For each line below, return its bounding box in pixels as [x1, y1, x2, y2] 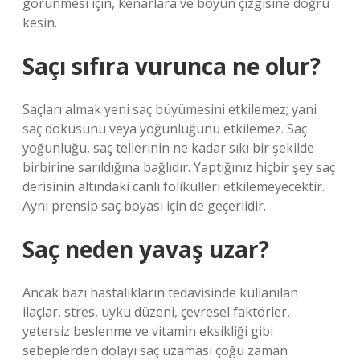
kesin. [22, 14, 57, 31]
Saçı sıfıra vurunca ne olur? [22, 51, 321, 81]
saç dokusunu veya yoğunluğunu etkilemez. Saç [22, 120, 307, 137]
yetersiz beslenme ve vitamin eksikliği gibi [22, 322, 273, 340]
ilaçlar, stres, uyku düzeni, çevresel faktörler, [22, 303, 290, 321]
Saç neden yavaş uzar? [22, 234, 269, 264]
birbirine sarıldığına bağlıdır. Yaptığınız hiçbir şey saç [22, 158, 335, 176]
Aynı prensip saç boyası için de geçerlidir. [22, 197, 266, 215]
